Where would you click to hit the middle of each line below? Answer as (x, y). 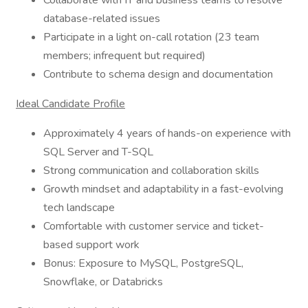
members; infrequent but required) (124, 56)
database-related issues (102, 19)
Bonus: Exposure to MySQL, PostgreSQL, (143, 263)
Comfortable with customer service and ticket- (154, 226)
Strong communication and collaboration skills (151, 170)
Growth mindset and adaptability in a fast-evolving (163, 189)
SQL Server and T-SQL (98, 152)
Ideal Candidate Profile (70, 104)
